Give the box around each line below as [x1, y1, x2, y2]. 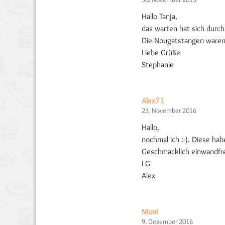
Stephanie [142, 60, 174, 70]
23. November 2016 [142, 106, 196, 116]
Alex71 [142, 96, 164, 106]
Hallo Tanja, [142, 12, 177, 22]
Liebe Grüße [142, 48, 180, 58]
